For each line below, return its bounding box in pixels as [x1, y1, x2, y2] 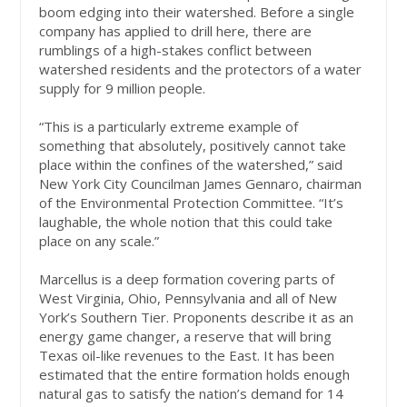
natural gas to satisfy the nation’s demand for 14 [39, 384, 344, 403]
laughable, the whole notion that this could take [39, 213, 333, 232]
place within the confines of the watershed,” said [39, 155, 343, 174]
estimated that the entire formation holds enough [39, 365, 351, 384]
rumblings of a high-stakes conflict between [39, 41, 313, 60]
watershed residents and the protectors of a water [39, 60, 362, 79]
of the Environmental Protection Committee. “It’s [39, 194, 344, 213]
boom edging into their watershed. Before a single [39, 3, 355, 22]
